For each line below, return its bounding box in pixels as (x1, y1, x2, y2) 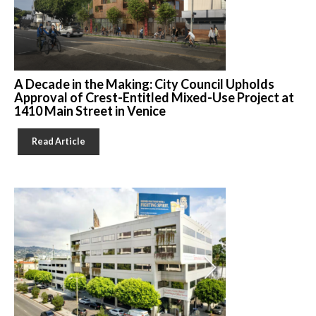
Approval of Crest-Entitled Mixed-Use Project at (14, 89, 294, 105)
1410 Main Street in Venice (14, 102, 166, 119)
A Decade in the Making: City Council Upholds (14, 75, 274, 92)
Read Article (32, 135, 85, 147)
